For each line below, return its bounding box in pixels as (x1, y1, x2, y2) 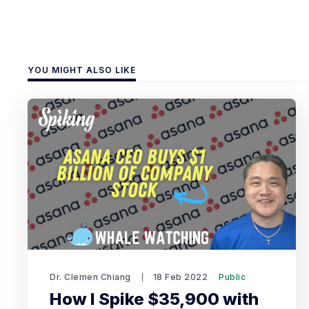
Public (219, 272, 246, 282)
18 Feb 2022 (152, 272, 208, 282)
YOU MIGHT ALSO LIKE (28, 65, 136, 76)
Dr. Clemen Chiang (50, 272, 131, 282)
